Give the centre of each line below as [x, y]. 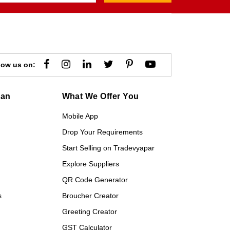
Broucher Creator [90, 196]
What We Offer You [100, 96]
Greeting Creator [89, 212]
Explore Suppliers [90, 164]
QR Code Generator [95, 180]
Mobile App [80, 116]
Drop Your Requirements [102, 132]
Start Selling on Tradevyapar [108, 148]
